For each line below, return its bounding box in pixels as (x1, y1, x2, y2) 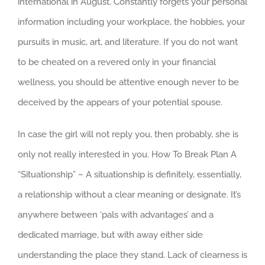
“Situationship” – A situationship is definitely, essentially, (18, 169, 241, 180)
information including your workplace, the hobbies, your (18, 16, 245, 27)
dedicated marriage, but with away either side (18, 229, 203, 240)
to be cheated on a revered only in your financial (18, 56, 216, 67)
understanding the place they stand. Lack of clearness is (18, 249, 247, 260)
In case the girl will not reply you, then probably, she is (18, 128, 238, 140)
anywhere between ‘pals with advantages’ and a (18, 209, 214, 220)
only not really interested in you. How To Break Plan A (18, 148, 237, 160)
